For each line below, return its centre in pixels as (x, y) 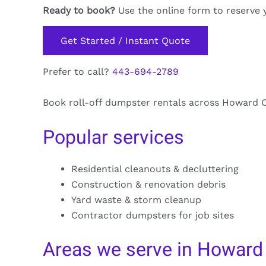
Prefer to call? (77, 71)
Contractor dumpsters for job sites (153, 216)
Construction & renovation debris (148, 185)
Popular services (113, 138)
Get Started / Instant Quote (125, 41)
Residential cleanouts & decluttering (155, 169)
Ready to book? (79, 10)
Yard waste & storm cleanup (136, 200)
